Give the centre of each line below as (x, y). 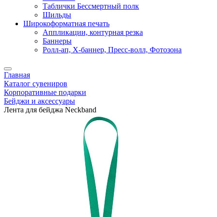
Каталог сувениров (36, 84)
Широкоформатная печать (66, 24)
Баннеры (57, 41)
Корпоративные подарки (45, 93)
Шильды (57, 15)
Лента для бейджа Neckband (50, 110)
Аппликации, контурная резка (93, 32)
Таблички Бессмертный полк (91, 6)
